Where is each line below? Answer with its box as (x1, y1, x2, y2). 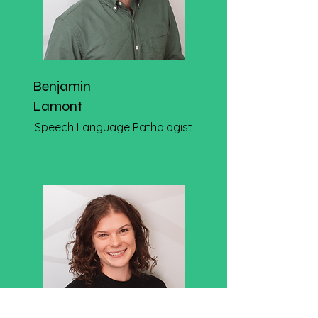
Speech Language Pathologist (35, 120, 192, 134)
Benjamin (33, 77, 91, 95)
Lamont (33, 97, 82, 115)
